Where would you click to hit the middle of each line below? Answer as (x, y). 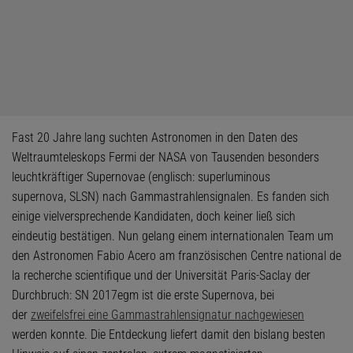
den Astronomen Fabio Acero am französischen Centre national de (176, 256)
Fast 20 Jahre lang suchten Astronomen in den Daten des (155, 137)
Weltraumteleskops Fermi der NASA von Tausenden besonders (165, 157)
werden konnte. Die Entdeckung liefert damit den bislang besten (169, 334)
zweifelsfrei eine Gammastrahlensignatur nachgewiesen (167, 315)
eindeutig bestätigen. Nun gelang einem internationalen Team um (173, 236)
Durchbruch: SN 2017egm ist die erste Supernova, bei (143, 295)
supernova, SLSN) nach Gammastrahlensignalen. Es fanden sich (171, 197)
